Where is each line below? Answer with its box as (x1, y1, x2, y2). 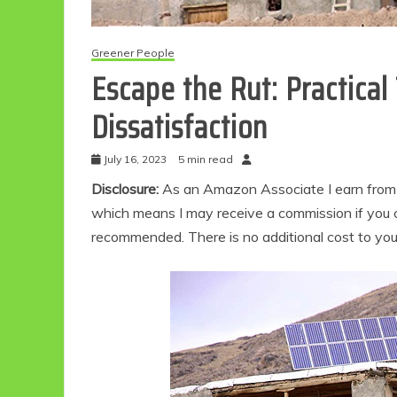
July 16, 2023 (104, 152, 167, 167)
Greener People (91, 46, 175, 60)
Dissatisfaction (91, 102, 275, 153)
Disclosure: (91, 180, 162, 198)
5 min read (178, 152, 233, 167)
